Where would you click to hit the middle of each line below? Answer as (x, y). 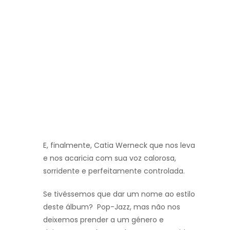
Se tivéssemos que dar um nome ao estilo (119, 194)
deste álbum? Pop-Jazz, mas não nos (112, 207)
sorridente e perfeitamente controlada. (114, 171)
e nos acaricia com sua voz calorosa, (110, 158)
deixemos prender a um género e (103, 219)
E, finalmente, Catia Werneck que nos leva (119, 145)
